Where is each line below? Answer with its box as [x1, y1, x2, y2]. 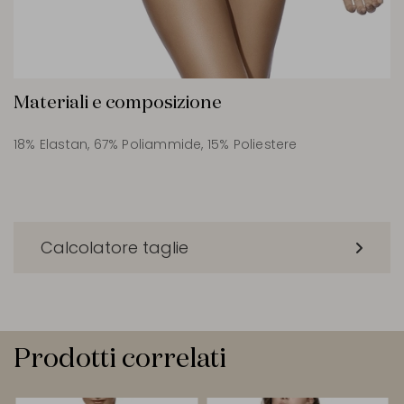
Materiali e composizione [14, 94, 222, 113]
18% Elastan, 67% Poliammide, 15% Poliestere [14, 135, 298, 154]
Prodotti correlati [14, 345, 226, 373]
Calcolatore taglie [41, 236, 188, 260]
